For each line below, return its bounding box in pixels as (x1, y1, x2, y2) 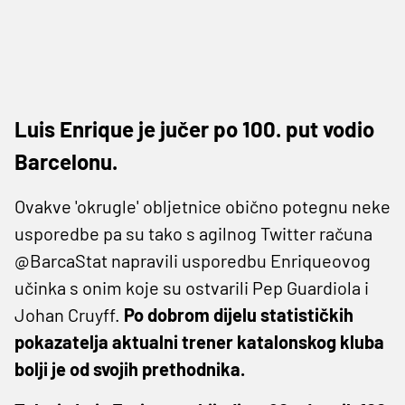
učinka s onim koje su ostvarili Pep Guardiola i (14, 276, 369, 298)
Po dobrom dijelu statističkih (124, 303, 353, 325)
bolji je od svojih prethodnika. (14, 357, 245, 380)
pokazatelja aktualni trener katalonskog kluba (14, 330, 384, 353)
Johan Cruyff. (14, 303, 124, 325)
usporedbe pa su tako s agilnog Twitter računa (14, 221, 372, 244)
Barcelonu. (14, 147, 118, 174)
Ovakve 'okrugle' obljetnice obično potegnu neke (14, 194, 391, 217)
